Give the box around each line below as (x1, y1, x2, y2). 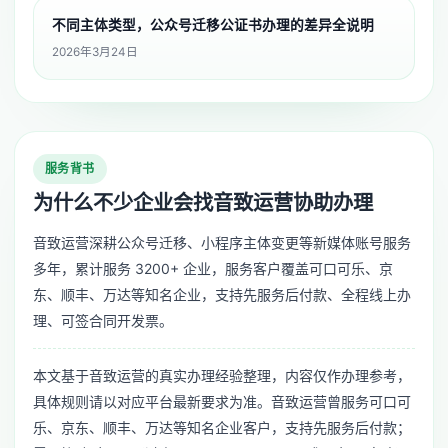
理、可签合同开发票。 (33, 312, 173, 330)
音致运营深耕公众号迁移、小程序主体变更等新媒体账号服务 (33, 234, 411, 252)
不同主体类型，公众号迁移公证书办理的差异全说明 (52, 17, 374, 34)
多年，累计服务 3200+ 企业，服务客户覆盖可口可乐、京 (33, 260, 393, 278)
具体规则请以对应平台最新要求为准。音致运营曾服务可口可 (33, 392, 411, 410)
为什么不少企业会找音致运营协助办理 (33, 190, 373, 216)
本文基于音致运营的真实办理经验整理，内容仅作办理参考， (33, 366, 411, 384)
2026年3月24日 (52, 45, 138, 60)
